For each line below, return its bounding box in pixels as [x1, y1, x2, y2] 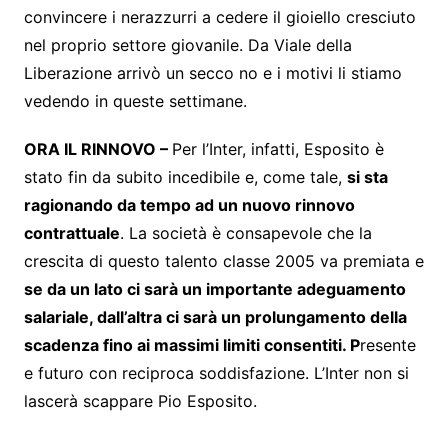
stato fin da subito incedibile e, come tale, [23, 167, 347, 188]
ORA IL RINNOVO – [23, 139, 172, 160]
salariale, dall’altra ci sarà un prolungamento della [23, 307, 407, 328]
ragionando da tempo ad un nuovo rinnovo [23, 195, 355, 216]
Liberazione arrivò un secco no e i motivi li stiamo [23, 63, 402, 84]
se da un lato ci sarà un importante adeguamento [23, 279, 406, 300]
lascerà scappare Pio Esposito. [23, 391, 257, 412]
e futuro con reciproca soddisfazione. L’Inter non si [23, 363, 409, 384]
